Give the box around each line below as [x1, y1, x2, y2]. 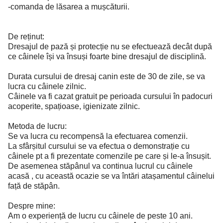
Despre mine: [8, 202, 55, 210]
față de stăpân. [8, 182, 60, 190]
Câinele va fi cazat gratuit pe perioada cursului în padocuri [8, 92, 213, 101]
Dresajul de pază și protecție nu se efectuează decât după [8, 42, 212, 51]
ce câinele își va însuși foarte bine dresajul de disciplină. [8, 52, 206, 61]
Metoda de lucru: [8, 122, 67, 130]
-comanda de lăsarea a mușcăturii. [8, 2, 129, 11]
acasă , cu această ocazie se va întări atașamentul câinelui [8, 172, 215, 180]
